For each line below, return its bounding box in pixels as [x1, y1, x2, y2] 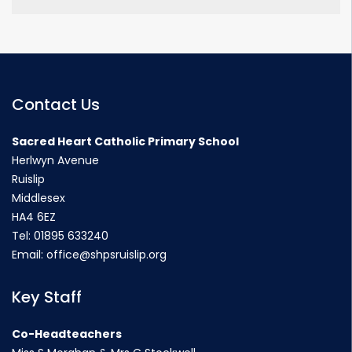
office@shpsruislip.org [46, 247, 167, 262]
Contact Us [12, 93, 100, 115]
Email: [12, 247, 46, 262]
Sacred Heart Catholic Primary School [12, 134, 239, 149]
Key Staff [12, 286, 82, 308]
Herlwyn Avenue [12, 152, 99, 168]
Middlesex [12, 190, 65, 206]
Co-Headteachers [12, 326, 122, 342]
